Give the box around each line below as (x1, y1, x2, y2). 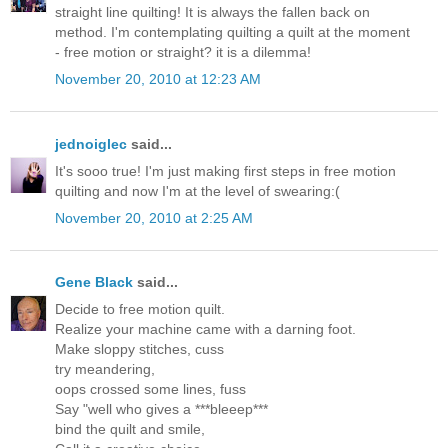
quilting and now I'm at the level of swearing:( (55, 182, 340, 199)
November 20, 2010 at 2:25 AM (55, 210, 253, 227)
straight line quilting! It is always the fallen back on (55, 4, 370, 21)
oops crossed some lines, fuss (55, 381, 246, 398)
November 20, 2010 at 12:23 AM (55, 71, 261, 88)
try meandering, (55, 361, 155, 378)
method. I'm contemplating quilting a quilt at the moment (55, 24, 410, 41)
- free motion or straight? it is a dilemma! (55, 44, 311, 61)
